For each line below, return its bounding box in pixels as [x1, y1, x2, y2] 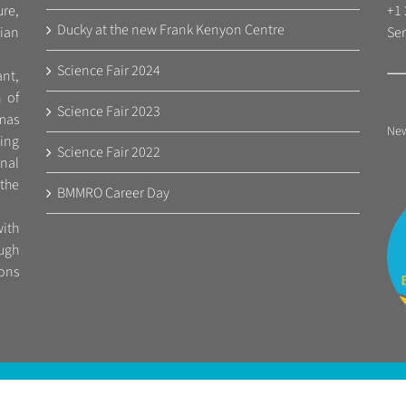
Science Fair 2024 [56, 61, 160, 82]
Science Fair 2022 [56, 142, 160, 163]
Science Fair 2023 [56, 101, 160, 122]
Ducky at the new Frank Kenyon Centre [56, 20, 285, 41]
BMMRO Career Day [56, 183, 169, 204]
